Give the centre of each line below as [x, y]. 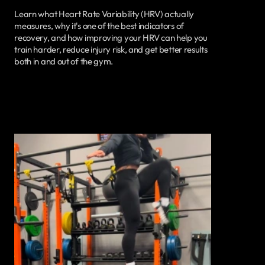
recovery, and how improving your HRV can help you [111, 38]
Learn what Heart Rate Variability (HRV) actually [104, 14]
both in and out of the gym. [64, 62]
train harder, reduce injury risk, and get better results [111, 50]
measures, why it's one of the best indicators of [99, 26]
